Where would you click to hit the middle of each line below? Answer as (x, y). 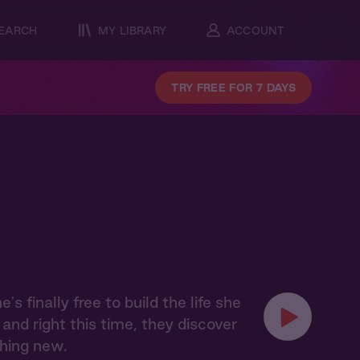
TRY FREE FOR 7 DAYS (233, 88)
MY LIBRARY (132, 30)
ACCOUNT (256, 30)
